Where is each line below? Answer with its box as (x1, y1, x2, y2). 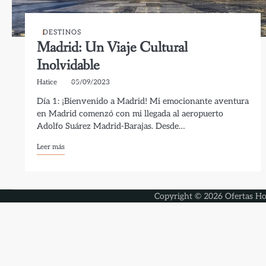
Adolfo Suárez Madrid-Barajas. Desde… (37, 121, 185, 131)
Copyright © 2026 (154, 191, 225, 201)
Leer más (37, 142, 65, 151)
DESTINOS (43, 28, 82, 36)
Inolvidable (37, 56, 100, 75)
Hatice (37, 78, 58, 86)
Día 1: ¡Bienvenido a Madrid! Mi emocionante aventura (37, 96, 249, 106)
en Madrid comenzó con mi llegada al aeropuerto (37, 109, 224, 119)
